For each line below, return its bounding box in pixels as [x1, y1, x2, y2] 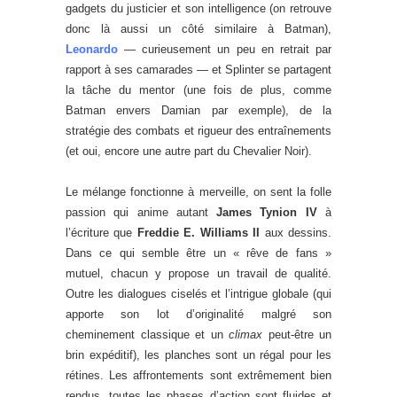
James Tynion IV [216, 206, 317, 220]
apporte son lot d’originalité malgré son [66, 307, 331, 322]
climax [229, 328, 262, 342]
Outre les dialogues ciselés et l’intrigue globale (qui [66, 287, 331, 301]
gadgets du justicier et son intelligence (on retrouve [66, 2, 331, 16]
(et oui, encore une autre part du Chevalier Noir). [66, 144, 312, 159]
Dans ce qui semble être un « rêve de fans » [66, 246, 331, 261]
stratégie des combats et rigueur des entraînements [66, 124, 331, 138]
